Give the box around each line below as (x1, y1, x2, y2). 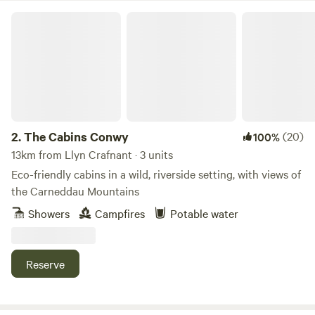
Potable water (170, 205, 238, 221)
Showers (28, 205, 70, 221)
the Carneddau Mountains (11, 183, 139, 198)
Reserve (26, 256, 65, 271)
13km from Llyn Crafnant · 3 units (11, 146, 173, 162)
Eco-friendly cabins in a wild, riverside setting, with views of (11, 166, 301, 181)
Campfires (95, 205, 145, 221)
